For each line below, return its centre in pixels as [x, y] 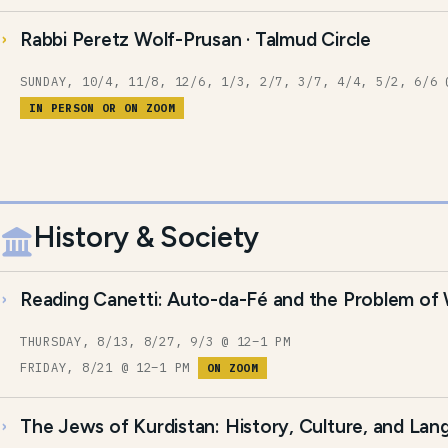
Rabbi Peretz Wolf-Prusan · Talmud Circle [195, 40]
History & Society [147, 236]
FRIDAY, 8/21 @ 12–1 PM [109, 367]
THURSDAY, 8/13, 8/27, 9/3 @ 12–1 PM [159, 340]
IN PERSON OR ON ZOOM [102, 108]
